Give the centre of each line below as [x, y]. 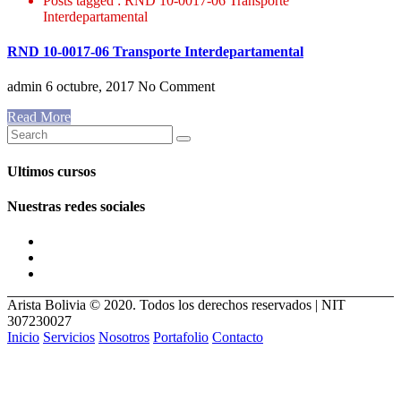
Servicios [69, 337]
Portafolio [181, 337]
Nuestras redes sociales [76, 206]
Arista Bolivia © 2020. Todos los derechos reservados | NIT [176, 305]
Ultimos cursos [51, 171]
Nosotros [124, 337]
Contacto [238, 337]
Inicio [23, 337]
